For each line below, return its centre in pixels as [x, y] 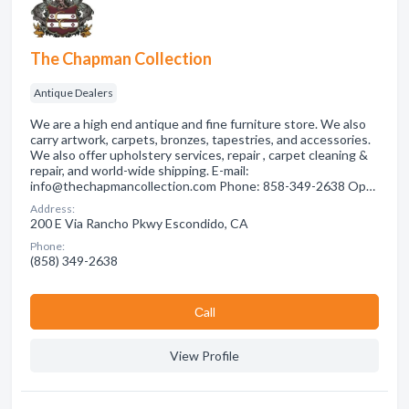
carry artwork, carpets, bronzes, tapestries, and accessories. [200, 139]
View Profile [204, 356]
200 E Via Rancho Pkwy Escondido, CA [139, 223]
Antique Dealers [73, 93]
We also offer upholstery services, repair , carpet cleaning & [199, 155]
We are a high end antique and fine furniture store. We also [198, 124]
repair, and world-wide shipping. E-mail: [140, 170]
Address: [52, 209]
